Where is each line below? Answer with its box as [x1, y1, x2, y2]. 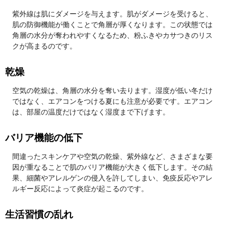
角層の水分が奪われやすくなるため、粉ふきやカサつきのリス [12, 31, 213, 39]
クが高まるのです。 [12, 41, 77, 50]
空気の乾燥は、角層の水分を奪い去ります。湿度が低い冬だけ [12, 86, 213, 95]
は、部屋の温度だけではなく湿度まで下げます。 [12, 107, 170, 116]
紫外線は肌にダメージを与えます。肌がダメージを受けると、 [12, 9, 213, 18]
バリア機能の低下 [5, 132, 83, 143]
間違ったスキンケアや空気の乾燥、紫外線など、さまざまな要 [12, 152, 213, 161]
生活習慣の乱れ [5, 209, 73, 220]
